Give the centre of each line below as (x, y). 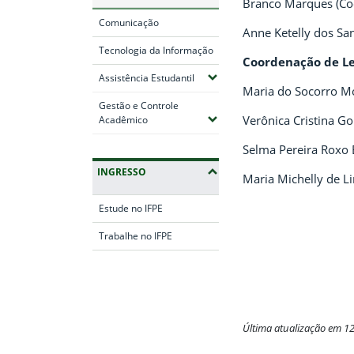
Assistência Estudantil (147, 77)
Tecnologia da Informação (156, 50)
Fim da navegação (145, 271)
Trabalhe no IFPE (136, 235)
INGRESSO (122, 171)
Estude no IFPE (131, 208)
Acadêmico (123, 119)
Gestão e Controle (139, 105)
